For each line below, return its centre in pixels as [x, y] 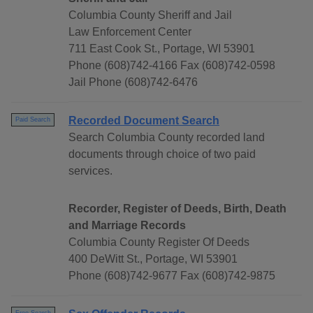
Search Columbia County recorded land [167, 138]
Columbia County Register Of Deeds [159, 242]
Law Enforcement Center [130, 32]
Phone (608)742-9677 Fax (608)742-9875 [172, 276]
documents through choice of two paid [162, 154]
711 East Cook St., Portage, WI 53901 [162, 49]
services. [90, 171]
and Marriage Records [127, 226]
